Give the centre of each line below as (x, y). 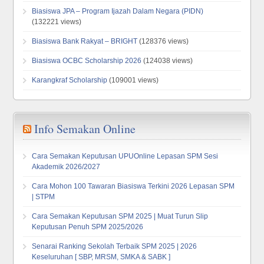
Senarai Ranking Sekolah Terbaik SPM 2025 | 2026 (115, 246)
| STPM (44, 197)
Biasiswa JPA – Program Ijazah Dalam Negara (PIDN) (118, 11)
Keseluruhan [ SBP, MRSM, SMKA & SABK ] (101, 257)
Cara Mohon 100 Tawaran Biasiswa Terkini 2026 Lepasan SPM (133, 186)
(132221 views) (57, 22)
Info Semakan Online (85, 128)
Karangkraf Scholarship (70, 80)
